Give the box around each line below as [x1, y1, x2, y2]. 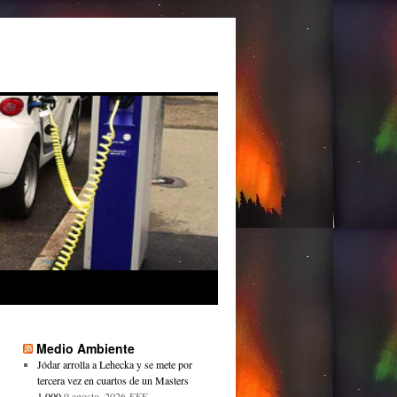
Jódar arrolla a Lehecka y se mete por [36, 357, 192, 371]
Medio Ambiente [36, 339, 135, 357]
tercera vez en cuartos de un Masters [36, 373, 189, 387]
